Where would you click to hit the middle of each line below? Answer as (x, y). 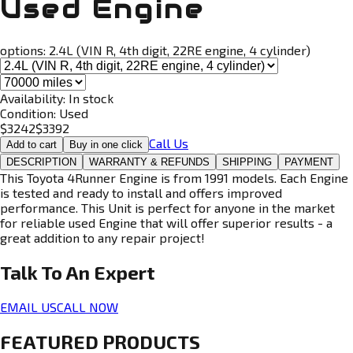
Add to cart (32, 144)
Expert (124, 272)
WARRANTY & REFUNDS (149, 162)
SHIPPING (247, 162)
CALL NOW (87, 307)
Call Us (169, 143)
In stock (91, 98)
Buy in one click (106, 144)
